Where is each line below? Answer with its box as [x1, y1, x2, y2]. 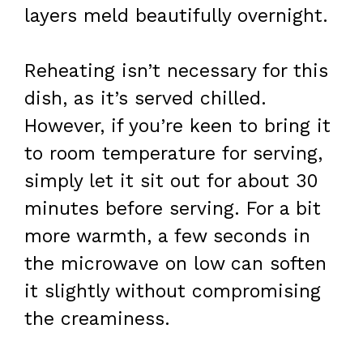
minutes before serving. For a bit [24, 198, 321, 220]
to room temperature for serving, [24, 143, 322, 165]
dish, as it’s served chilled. [24, 88, 267, 110]
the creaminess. [24, 308, 170, 331]
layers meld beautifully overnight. [24, 4, 328, 27]
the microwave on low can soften [24, 253, 327, 275]
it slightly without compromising [24, 280, 321, 303]
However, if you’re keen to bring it [24, 115, 331, 138]
